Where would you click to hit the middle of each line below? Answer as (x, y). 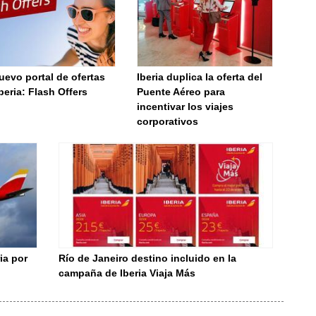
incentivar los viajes (186, 107)
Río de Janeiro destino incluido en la (147, 258)
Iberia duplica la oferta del (200, 77)
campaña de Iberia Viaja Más (127, 273)
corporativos (168, 121)
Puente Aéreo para (181, 92)
